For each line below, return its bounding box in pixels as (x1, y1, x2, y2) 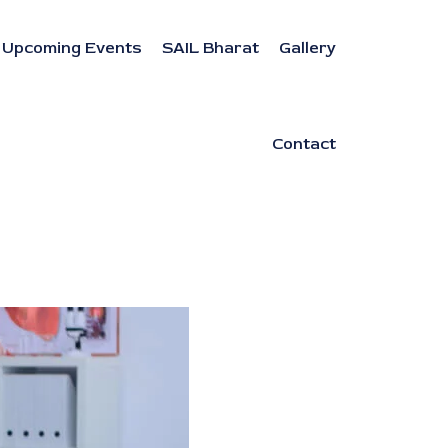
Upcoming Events (2, 38, 142, 58)
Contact (272, 134, 336, 154)
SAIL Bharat (162, 38, 259, 58)
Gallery (279, 38, 336, 58)
